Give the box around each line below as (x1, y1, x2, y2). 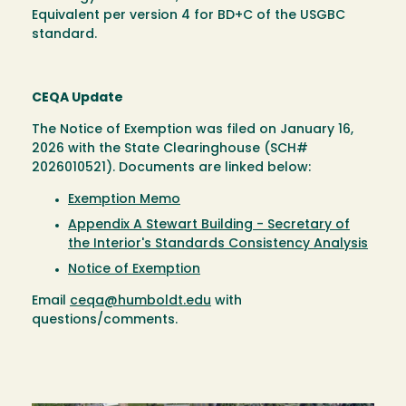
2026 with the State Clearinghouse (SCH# (32, 141, 308, 156)
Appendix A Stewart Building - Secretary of (68, 217, 350, 232)
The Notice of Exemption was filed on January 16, (32, 122, 353, 137)
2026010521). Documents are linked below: (32, 160, 311, 175)
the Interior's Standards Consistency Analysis (68, 237, 368, 251)
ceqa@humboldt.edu (70, 294, 211, 308)
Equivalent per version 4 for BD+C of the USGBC (32, 8, 345, 23)
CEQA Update (32, 91, 123, 105)
